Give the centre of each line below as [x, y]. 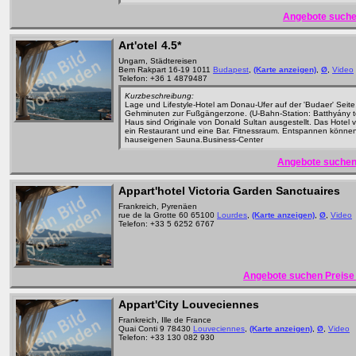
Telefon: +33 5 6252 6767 [166, 224]
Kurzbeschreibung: [159, 96]
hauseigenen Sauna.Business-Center [194, 139]
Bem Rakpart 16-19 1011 [166, 70]
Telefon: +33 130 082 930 [166, 337]
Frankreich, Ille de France [165, 320]
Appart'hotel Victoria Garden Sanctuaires [229, 191]
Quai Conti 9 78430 [156, 329]
